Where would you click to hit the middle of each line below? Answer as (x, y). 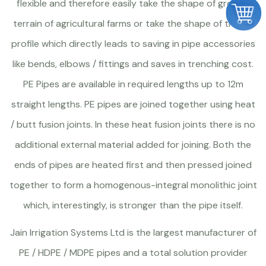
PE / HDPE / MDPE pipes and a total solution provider (133, 253)
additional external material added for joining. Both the (133, 145)
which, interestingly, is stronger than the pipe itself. (133, 205)
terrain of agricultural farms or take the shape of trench (133, 23)
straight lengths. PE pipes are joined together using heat (133, 104)
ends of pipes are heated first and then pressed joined (133, 165)
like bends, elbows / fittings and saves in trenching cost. (133, 64)
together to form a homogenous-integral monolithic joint (133, 185)
